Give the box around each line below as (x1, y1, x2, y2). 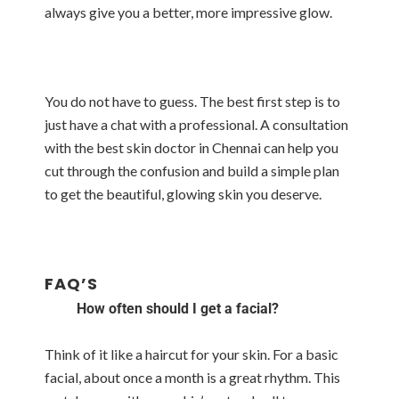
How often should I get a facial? (77, 300, 282, 317)
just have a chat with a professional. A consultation (45, 116, 348, 133)
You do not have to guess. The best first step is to (45, 93, 340, 110)
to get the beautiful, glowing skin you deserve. (45, 185, 322, 202)
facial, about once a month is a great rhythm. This (45, 369, 340, 386)
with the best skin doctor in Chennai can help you (45, 139, 338, 156)
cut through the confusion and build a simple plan (45, 162, 339, 179)
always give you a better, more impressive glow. (45, 4, 332, 20)
